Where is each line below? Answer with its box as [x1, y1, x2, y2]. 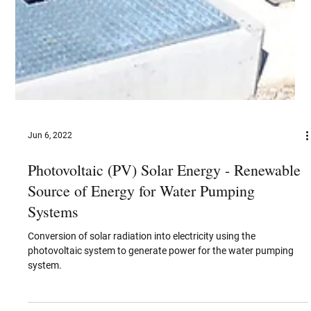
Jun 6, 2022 [28, 214, 73, 224]
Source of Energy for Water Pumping [28, 264, 255, 285]
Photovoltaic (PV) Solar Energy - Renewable [28, 243, 301, 264]
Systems [28, 285, 79, 305]
